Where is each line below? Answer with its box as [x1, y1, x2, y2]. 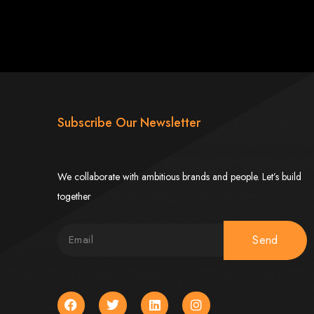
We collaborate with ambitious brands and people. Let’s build [57, 169, 301, 184]
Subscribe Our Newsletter [57, 113, 200, 132]
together [57, 189, 91, 203]
